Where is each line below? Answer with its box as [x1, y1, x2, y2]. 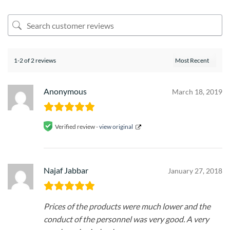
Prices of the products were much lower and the [44, 201, 210, 212]
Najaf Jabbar [44, 165, 88, 176]
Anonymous [44, 86, 87, 97]
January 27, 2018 [168, 166, 222, 176]
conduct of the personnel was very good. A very [44, 214, 209, 224]
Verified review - [55, 122, 99, 130]
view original [99, 122, 133, 130]
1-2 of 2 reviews [14, 56, 56, 65]
